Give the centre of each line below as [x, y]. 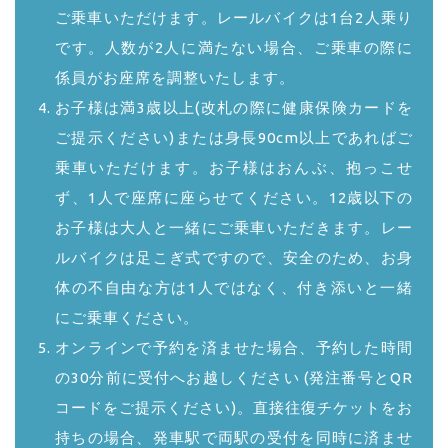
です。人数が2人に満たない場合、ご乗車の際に [234, 48]
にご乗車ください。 [127, 318]
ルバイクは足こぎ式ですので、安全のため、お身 [234, 258]
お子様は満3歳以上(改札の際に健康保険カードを [234, 108]
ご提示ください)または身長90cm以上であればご [234, 138]
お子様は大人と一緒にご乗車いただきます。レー [234, 228]
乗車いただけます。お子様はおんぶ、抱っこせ [234, 168]
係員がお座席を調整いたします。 [175, 78]
